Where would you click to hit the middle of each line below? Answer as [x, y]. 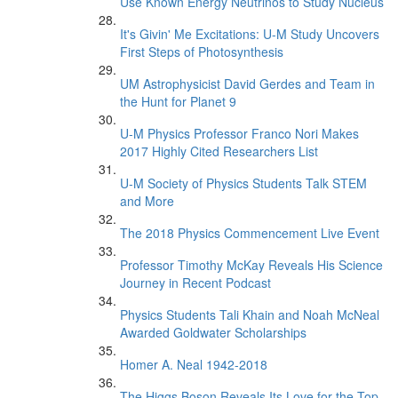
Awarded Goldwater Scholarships [213, 332]
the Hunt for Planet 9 [178, 101]
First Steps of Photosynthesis [202, 52]
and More [147, 201]
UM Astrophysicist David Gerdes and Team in [247, 84]
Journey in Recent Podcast [195, 283]
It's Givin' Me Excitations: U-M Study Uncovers [250, 34]
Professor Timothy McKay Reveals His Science [251, 265]
